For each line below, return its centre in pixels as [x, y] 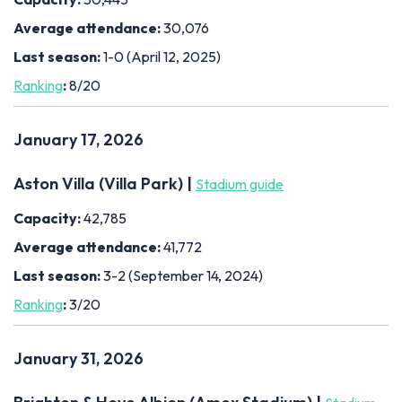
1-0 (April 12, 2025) [162, 56]
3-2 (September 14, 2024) [183, 275]
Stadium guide [240, 184]
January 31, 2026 [79, 358]
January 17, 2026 [79, 139]
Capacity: [48, 218]
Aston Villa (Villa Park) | [105, 183]
